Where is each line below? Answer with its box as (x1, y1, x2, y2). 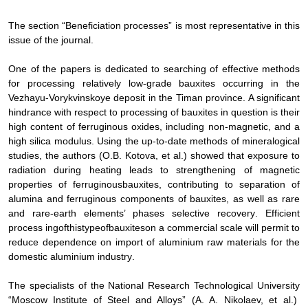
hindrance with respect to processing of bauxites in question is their (8, 106, 300, 118)
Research (148, 279, 195, 291)
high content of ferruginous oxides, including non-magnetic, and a (8, 120, 300, 132)
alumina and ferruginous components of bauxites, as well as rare (8, 192, 300, 204)
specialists (25, 279, 78, 291)
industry (95, 250, 132, 262)
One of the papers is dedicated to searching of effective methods (8, 63, 300, 74)
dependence (38, 236, 97, 247)
